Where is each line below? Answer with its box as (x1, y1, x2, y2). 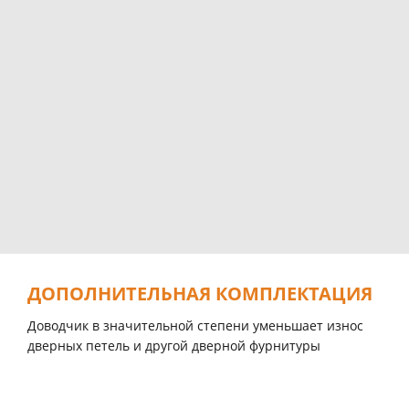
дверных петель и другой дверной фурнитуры (27, 336, 320, 354)
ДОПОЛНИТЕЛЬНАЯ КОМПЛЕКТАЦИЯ (27, 280, 372, 306)
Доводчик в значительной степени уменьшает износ (27, 316, 363, 334)
